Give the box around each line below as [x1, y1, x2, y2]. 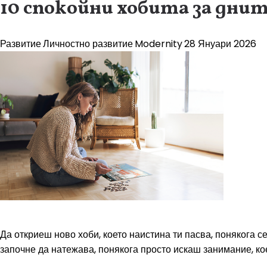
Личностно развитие [43, 37, 133, 51]
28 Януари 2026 [184, 37, 256, 51]
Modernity [135, 37, 182, 51]
